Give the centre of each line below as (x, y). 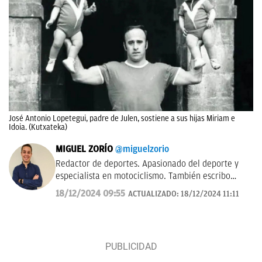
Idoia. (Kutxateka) (38, 127)
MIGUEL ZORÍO (84, 149)
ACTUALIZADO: (154, 194)
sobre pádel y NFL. (90, 189)
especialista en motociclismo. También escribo (143, 176)
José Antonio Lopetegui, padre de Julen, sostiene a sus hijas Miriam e (122, 119)
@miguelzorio (142, 149)
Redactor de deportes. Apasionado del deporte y (147, 164)
